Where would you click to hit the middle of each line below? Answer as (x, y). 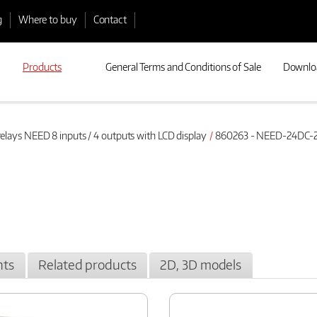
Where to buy (47, 19)
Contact (110, 19)
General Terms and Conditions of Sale (183, 67)
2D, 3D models (201, 265)
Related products (87, 265)
